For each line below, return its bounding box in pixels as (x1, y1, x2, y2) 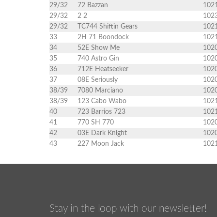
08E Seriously (77, 77, 118, 83)
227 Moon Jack (77, 140, 124, 147)
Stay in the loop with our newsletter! (49, 203, 207, 214)
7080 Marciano (77, 87, 123, 94)
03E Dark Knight (77, 130, 127, 137)
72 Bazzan (77, 2, 108, 9)
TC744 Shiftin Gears (77, 23, 138, 30)
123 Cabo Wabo (77, 98, 126, 105)
